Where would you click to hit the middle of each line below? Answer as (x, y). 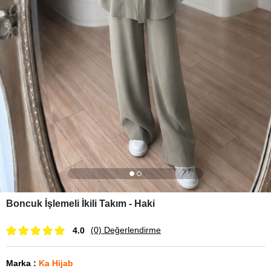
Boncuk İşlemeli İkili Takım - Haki (80, 204)
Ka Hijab (56, 263)
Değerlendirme (131, 230)
